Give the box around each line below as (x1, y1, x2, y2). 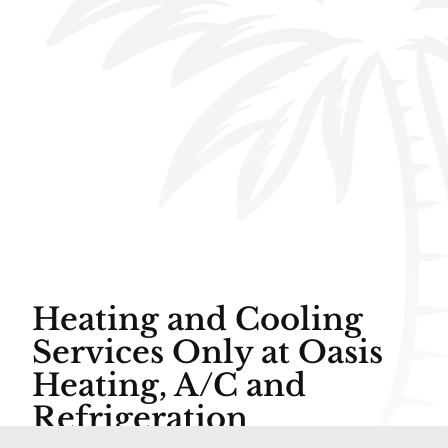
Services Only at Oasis (31, 332, 383, 371)
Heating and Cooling (31, 299, 363, 338)
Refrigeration (31, 398, 248, 437)
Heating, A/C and (31, 365, 306, 404)
